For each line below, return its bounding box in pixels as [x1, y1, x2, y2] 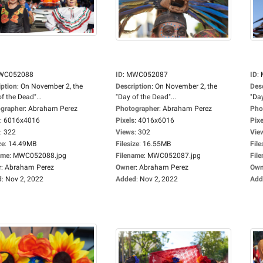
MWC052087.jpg [147, 151, 201, 160]
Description [116, 82, 151, 90]
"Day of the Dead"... [116, 93, 176, 101]
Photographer [116, 104, 159, 113]
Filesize [116, 140, 139, 148]
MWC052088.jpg [13, 151, 66, 160]
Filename [116, 151, 144, 160]
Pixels [116, 116, 134, 124]
